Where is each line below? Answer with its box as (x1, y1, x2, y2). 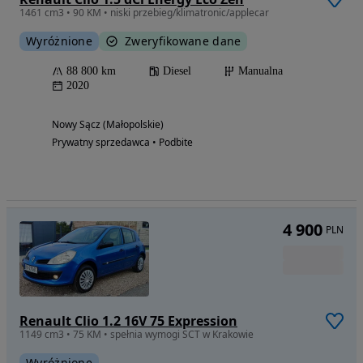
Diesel (163, 65, 191, 78)
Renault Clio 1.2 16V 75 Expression (19, 312, 237, 331)
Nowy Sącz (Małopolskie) (52, 117, 164, 132)
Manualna (238, 65, 283, 78)
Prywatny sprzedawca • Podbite (52, 135, 193, 150)
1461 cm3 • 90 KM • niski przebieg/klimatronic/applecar (19, 6, 269, 20)
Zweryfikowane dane (125, 33, 241, 49)
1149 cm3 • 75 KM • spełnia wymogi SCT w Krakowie (19, 327, 254, 342)
